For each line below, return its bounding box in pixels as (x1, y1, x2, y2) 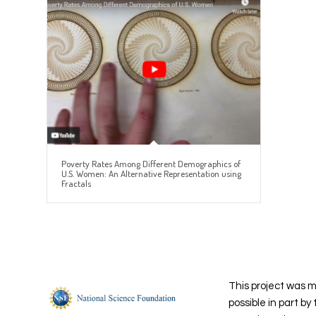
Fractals (61, 177, 91, 189)
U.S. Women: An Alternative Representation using (61, 167, 241, 179)
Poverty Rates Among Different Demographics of (61, 157, 241, 169)
